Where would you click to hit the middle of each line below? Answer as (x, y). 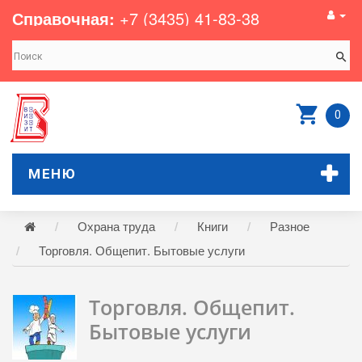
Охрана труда (116, 226)
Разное (290, 226)
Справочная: (63, 18)
